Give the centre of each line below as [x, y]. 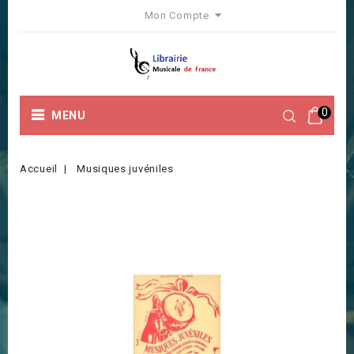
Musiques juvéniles [125, 169]
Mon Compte [177, 15]
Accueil [39, 169]
